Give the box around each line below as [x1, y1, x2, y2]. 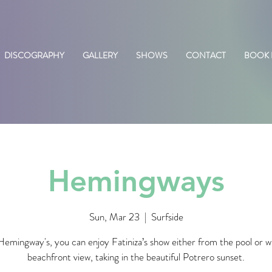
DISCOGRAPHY [4, 49, 64, 61]
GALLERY [83, 49, 118, 61]
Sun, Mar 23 [89, 209, 140, 224]
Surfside [151, 209, 183, 224]
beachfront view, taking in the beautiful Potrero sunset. [27, 249, 245, 264]
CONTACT [186, 49, 226, 61]
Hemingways [47, 163, 225, 199]
